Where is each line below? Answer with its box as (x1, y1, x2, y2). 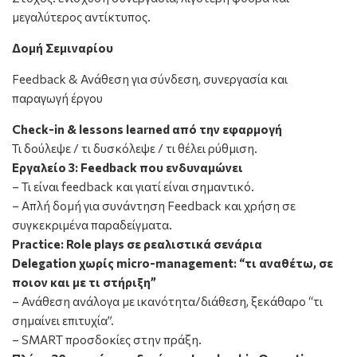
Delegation (12, 256, 76, 271)
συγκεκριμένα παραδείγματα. (12, 218, 172, 233)
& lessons (65, 122, 124, 137)
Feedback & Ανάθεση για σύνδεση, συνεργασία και (12, 72, 288, 87)
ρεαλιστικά (143, 237, 214, 252)
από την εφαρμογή (170, 122, 282, 137)
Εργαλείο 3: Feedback (12, 160, 137, 175)
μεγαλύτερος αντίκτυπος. (12, 10, 151, 25)
